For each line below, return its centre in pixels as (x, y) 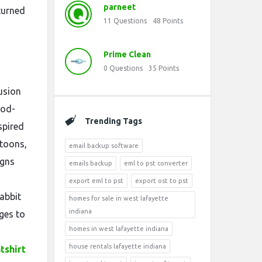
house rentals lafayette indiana (118, 246)
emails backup (91, 163)
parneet (120, 7)
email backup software (104, 146)
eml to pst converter (156, 163)
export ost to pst (162, 181)
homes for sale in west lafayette (119, 198)
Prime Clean (127, 54)
